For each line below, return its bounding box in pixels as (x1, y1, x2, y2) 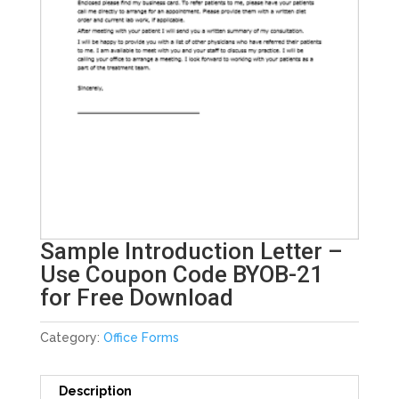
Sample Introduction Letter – (39, 237, 343, 265)
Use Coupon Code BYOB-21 (39, 260, 323, 288)
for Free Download (39, 283, 233, 311)
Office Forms (102, 330, 179, 345)
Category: (39, 330, 103, 345)
